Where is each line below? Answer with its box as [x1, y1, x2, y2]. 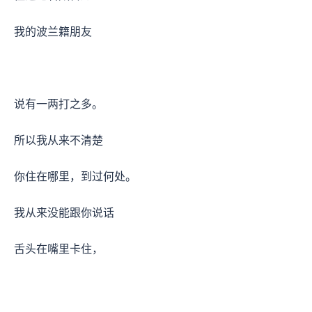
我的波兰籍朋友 [14, 25, 95, 38]
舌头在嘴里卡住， [14, 242, 106, 255]
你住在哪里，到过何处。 [14, 170, 139, 182]
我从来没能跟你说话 [14, 206, 117, 219]
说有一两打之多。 [14, 97, 106, 110]
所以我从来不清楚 [14, 134, 106, 146]
